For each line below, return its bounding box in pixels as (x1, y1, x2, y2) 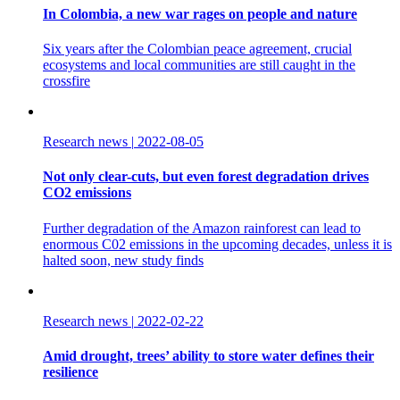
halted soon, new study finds (43, 252, 204, 268)
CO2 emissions (43, 185, 131, 201)
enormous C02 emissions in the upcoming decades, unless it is (43, 236, 392, 252)
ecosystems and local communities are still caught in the (43, 57, 355, 73)
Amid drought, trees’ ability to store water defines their (43, 347, 374, 363)
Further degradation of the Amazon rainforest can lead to (43, 220, 361, 236)
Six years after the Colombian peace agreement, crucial (43, 41, 352, 57)
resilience (43, 363, 98, 379)
